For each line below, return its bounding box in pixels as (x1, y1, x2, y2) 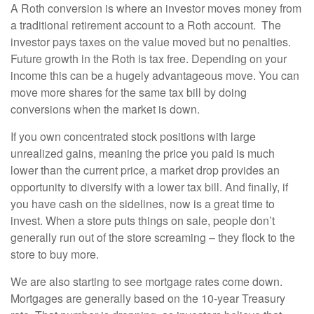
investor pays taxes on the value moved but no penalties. (11, 34, 291, 50)
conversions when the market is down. (11, 101, 203, 118)
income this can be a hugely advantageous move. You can (11, 67, 299, 84)
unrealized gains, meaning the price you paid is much (11, 145, 275, 162)
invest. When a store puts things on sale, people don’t (11, 212, 275, 229)
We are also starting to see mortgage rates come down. (11, 273, 282, 290)
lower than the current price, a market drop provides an (11, 162, 280, 179)
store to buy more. (11, 246, 99, 263)
